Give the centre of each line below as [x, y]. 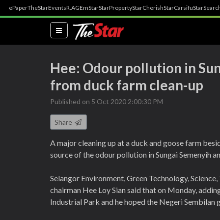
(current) [76, 29]
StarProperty [115, 8]
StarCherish [148, 8]
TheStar [38, 8]
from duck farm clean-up [128, 85]
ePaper [18, 8]
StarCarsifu [178, 8]
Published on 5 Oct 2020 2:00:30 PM [107, 101]
